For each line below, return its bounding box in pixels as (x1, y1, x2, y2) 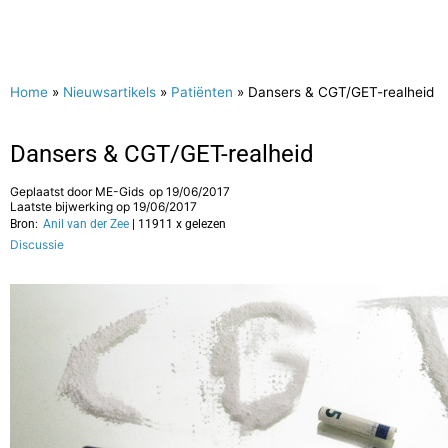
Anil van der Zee (43, 217, 129, 231)
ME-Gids (95, 184, 144, 199)
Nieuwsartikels (63, 84, 156, 100)
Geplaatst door (10, 184, 95, 199)
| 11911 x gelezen (132, 217, 226, 231)
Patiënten (171, 84, 233, 100)
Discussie (10, 237, 64, 252)
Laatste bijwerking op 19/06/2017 (10, 199, 197, 214)
